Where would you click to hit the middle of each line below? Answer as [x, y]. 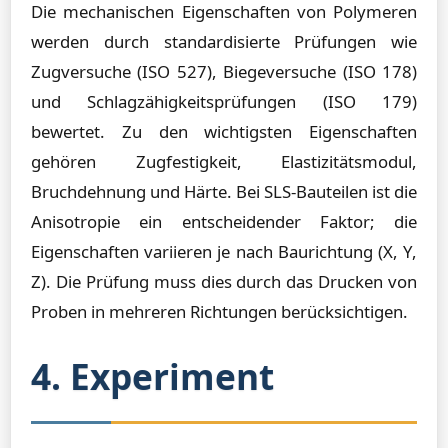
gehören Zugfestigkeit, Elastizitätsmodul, [224, 161]
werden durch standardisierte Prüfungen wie [224, 41]
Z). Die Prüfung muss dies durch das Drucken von [224, 281]
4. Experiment [152, 376]
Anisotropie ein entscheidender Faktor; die [224, 221]
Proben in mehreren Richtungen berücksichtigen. [219, 311]
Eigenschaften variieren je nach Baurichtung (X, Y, [224, 251]
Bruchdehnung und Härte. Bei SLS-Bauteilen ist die [224, 191]
